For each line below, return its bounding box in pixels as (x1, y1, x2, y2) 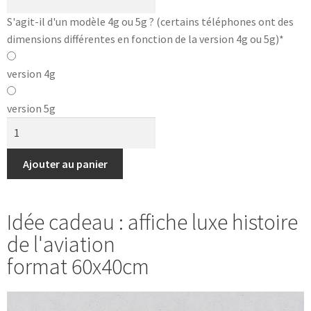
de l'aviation (7, 230, 115, 259)
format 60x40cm (7, 253, 149, 281)
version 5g (7, 101, 56, 115)
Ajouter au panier (22, 156, 108, 171)
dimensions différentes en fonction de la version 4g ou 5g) (7, 31, 279, 46)
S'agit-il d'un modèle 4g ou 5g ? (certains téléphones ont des (7, 14, 294, 28)
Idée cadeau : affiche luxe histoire (7, 208, 298, 237)
